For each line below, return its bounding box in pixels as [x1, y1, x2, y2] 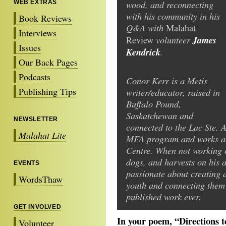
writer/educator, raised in [126, 86, 220, 98]
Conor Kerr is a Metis [126, 74, 207, 87]
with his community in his [126, 10, 220, 22]
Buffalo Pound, [126, 97, 181, 110]
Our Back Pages [19, 55, 78, 68]
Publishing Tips [19, 85, 76, 97]
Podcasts [19, 70, 50, 83]
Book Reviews [19, 12, 72, 24]
